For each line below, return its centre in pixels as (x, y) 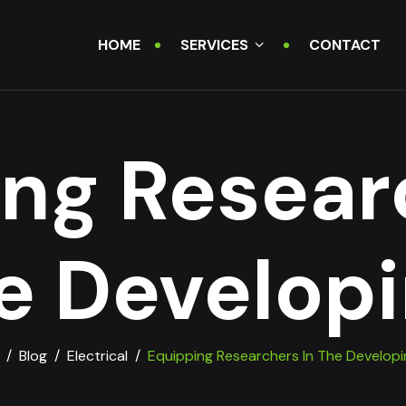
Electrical (97, 356)
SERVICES (215, 45)
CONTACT (344, 45)
